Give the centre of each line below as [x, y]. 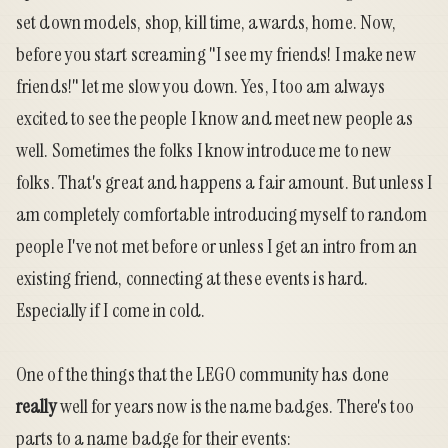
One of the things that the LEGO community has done [203, 374]
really [36, 406]
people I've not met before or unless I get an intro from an [216, 246]
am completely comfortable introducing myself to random [222, 214]
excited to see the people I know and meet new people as [215, 118]
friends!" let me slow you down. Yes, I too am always [201, 86]
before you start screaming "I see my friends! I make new [216, 54]
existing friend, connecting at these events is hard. [192, 278]
